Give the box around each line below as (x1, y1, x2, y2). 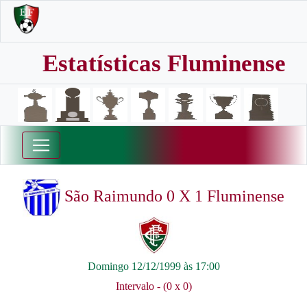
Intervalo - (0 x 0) (115, 280, 192, 292)
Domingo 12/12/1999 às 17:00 (87, 260, 220, 272)
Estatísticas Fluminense (42, 50, 286, 77)
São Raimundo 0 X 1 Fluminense (60, 187, 284, 206)
